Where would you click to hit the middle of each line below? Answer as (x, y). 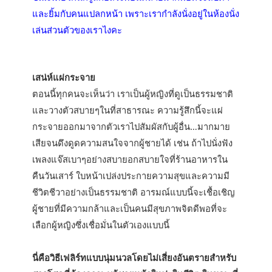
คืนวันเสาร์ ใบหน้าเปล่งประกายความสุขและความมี (131, 175)
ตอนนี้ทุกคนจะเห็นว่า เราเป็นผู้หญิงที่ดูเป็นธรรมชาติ (133, 93)
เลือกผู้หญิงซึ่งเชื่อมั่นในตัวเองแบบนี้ (101, 224)
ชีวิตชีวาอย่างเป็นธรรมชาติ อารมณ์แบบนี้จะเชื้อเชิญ (134, 192)
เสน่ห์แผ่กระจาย (64, 77)
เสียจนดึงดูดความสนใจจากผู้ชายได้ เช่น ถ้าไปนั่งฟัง (133, 142)
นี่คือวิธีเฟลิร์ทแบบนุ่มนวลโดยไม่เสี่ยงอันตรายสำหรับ (134, 257)
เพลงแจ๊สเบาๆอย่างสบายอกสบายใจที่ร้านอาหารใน (130, 159)
